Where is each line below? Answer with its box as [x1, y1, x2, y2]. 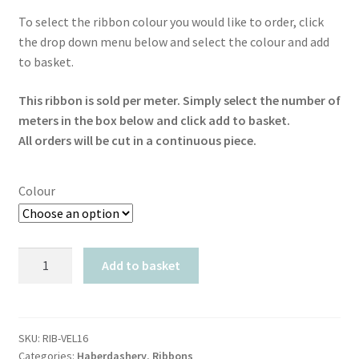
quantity [17, 309, 64, 325]
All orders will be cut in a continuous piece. [18, 131, 256, 148]
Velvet [17, 268, 52, 285]
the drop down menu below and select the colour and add [18, 34, 329, 50]
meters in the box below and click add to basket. [18, 111, 290, 128]
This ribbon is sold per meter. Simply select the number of [18, 91, 341, 108]
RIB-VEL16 [42, 331, 88, 346]
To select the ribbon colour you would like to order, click [18, 14, 324, 30]
